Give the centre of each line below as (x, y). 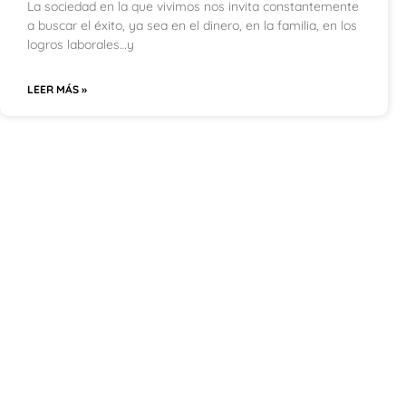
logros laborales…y (81, 44)
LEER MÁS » (57, 89)
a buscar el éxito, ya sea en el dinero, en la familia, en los (192, 25)
